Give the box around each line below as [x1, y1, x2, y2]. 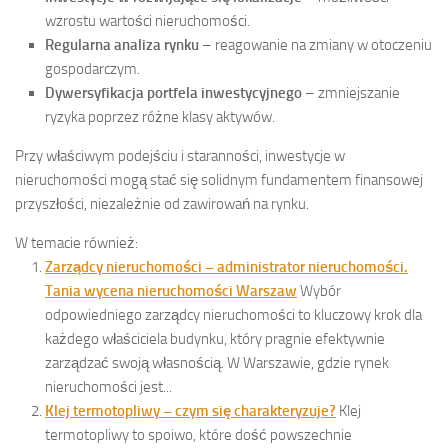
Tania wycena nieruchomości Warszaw [45, 282, 297, 301]
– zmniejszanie [302, 84, 400, 103]
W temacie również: [15, 234, 138, 253]
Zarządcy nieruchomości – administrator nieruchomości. [45, 258, 408, 277]
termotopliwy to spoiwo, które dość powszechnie [45, 426, 352, 445]
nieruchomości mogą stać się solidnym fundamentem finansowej [15, 171, 423, 190]
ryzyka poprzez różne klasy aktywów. [45, 108, 275, 127]
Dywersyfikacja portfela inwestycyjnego [45, 84, 302, 103]
